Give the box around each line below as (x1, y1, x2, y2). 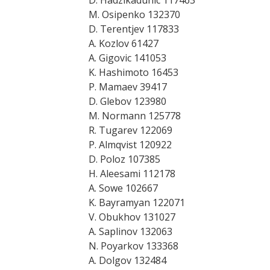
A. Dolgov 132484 (89, 254, 166, 267)
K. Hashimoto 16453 (89, 66, 178, 79)
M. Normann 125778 (89, 109, 181, 122)
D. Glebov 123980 (89, 95, 166, 108)
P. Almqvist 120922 (89, 138, 172, 151)
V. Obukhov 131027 (89, 210, 175, 224)
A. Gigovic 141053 (89, 51, 166, 64)
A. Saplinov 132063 (89, 225, 172, 238)
